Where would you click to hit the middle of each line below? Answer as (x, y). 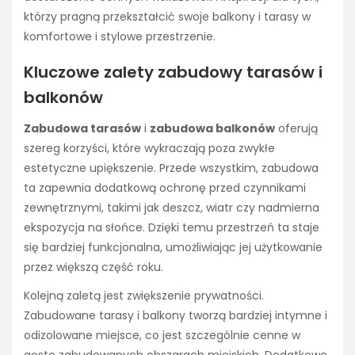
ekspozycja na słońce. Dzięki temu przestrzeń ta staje (172, 228)
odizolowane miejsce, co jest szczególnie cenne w (162, 336)
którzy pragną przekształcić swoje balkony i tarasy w (167, 16)
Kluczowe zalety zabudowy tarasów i (173, 72)
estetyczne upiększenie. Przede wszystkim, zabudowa (171, 168)
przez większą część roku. (94, 267)
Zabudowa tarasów (82, 129)
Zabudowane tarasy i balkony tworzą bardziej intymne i (176, 316)
